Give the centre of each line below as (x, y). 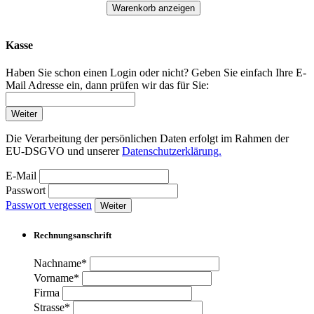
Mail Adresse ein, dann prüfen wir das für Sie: (107, 85)
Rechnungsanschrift (73, 235)
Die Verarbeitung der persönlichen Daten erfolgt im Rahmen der (147, 138)
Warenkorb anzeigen (153, 8)
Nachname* (60, 264)
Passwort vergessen (49, 205)
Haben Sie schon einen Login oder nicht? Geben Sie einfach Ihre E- (156, 72)
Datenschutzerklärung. (172, 151)
